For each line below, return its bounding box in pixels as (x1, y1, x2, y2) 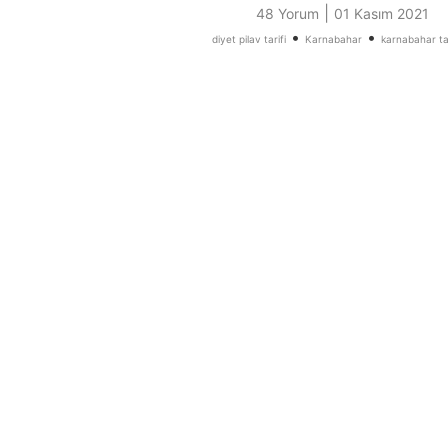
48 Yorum (255, 5, 319, 23)
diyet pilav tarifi (211, 33, 286, 46)
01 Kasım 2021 (333, 5, 429, 23)
